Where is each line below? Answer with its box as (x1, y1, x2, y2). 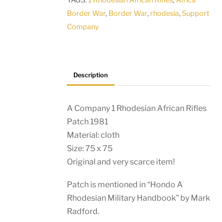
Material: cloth (67, 130, 120, 140)
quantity (76, 15, 107, 25)
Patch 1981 (67, 116, 109, 126)
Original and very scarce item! (67, 157, 175, 166)
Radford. (67, 206, 100, 216)
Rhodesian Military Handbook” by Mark (67, 193, 211, 203)
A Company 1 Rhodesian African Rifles (67, 103, 207, 113)
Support (182, 9, 210, 18)
